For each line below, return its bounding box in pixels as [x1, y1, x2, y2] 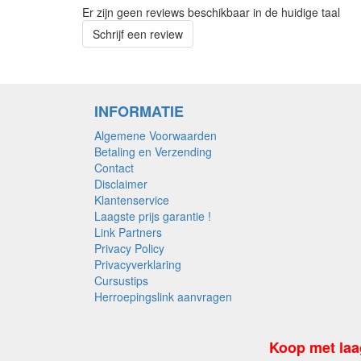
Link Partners [94, 223, 162, 240]
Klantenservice [94, 191, 169, 208]
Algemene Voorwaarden [94, 127, 217, 143]
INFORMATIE [94, 100, 184, 122]
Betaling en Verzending [94, 143, 212, 160]
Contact [94, 159, 134, 176]
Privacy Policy [94, 239, 164, 256]
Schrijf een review [93, 25, 183, 42]
